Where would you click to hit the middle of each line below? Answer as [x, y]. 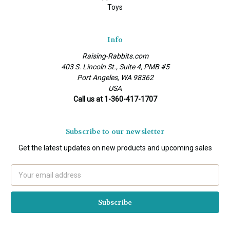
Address [24, 180]
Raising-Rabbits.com [115, 56]
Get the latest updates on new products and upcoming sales [115, 148]
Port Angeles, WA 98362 [115, 78]
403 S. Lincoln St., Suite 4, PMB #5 [115, 67]
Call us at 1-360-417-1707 [115, 99]
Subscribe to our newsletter [115, 132]
